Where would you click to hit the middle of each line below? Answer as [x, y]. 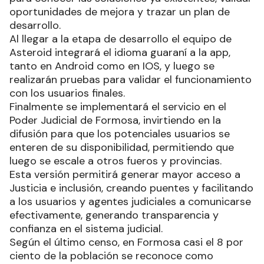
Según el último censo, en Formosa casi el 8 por [126, 242]
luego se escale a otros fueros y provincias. [115, 161]
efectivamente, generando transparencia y [114, 215]
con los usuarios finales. [67, 93]
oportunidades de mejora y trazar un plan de [120, 11]
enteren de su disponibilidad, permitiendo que [122, 147]
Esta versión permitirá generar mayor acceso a [125, 174]
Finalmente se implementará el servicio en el [118, 106]
